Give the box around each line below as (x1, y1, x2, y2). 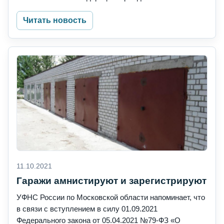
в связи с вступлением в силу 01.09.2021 (16, 204, 157, 213)
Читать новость (23, 16, 86, 25)
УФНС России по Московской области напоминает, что (16, 193, 205, 202)
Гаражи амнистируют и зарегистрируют (16, 175, 206, 186)
